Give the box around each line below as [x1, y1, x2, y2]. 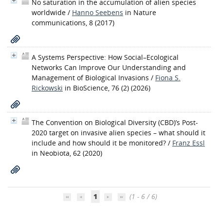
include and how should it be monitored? [32, 138, 166, 147]
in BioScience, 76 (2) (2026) [65, 83, 150, 92]
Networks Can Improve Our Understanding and [32, 63, 186, 72]
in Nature [125, 8, 156, 17]
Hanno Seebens [72, 8, 123, 17]
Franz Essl [172, 138, 205, 147]
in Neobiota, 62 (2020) [32, 148, 102, 158]
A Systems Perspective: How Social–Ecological [32, 53, 179, 62]
